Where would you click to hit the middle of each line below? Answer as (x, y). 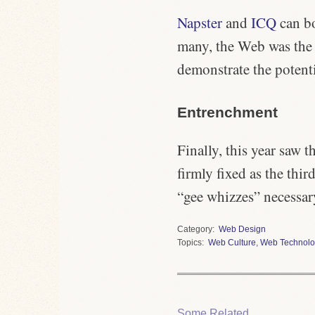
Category (195, 229)
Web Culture (232, 242)
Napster (200, 22)
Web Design (242, 229)
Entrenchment (227, 112)
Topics (189, 242)
